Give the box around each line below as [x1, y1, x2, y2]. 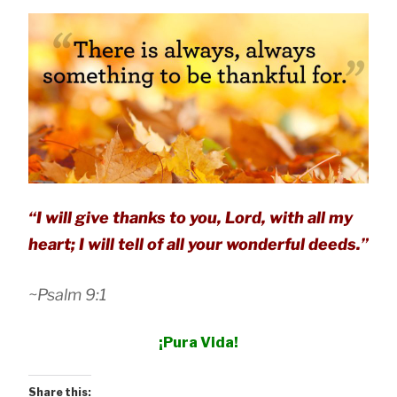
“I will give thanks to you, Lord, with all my [28, 207, 353, 227]
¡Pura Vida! [159, 333, 238, 351]
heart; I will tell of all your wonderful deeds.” [28, 234, 369, 253]
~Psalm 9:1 [28, 284, 106, 304]
